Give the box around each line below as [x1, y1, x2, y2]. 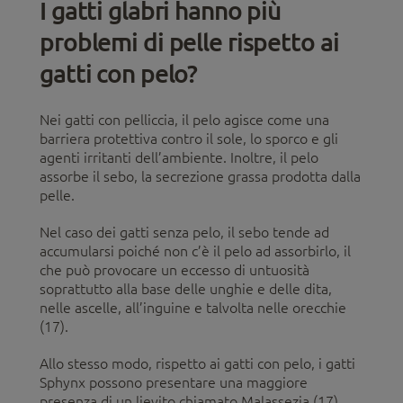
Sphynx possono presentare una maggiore [40, 373, 308, 390]
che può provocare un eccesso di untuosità [40, 261, 309, 278]
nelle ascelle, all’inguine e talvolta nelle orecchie [40, 299, 346, 316]
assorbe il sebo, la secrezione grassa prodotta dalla [40, 167, 361, 184]
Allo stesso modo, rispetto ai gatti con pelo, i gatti [40, 354, 355, 372]
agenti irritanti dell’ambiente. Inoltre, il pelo [40, 148, 318, 166]
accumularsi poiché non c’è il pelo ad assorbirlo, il [40, 242, 351, 259]
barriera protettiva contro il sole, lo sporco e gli [40, 130, 338, 147]
